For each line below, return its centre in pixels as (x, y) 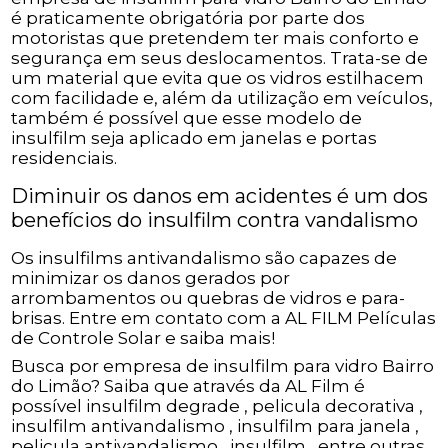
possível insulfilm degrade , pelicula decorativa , (217, 406)
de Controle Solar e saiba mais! (143, 338)
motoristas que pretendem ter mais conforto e (215, 38)
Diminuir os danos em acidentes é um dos (220, 196)
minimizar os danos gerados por (151, 278)
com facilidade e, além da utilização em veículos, (222, 98)
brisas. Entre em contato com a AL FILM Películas (224, 318)
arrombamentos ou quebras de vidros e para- (208, 298)
